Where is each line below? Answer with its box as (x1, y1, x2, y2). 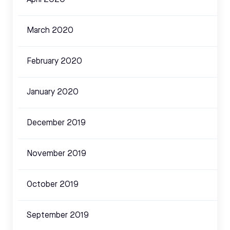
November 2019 (27, 150, 86, 159)
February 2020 (27, 57, 82, 66)
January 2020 (27, 88, 79, 97)
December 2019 (27, 119, 86, 128)
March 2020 (27, 27, 73, 35)
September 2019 (27, 212, 89, 220)
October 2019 (27, 181, 79, 189)
